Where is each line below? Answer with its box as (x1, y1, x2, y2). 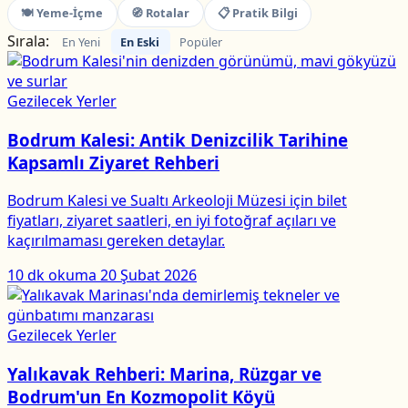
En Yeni (61, 33, 103, 50)
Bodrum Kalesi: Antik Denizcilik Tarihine (7, 127, 348, 151)
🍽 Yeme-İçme (21, 4, 104, 21)
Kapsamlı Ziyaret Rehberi (7, 150, 219, 174)
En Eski (119, 33, 162, 50)
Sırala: (7, 30, 49, 51)
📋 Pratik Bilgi (217, 4, 298, 21)
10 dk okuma (7, 265, 97, 286)
